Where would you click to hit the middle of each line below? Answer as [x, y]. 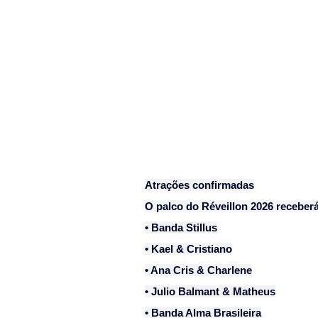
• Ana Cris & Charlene [198, 270]
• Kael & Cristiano [188, 249]
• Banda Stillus [181, 228]
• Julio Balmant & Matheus [210, 292]
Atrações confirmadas [199, 185]
